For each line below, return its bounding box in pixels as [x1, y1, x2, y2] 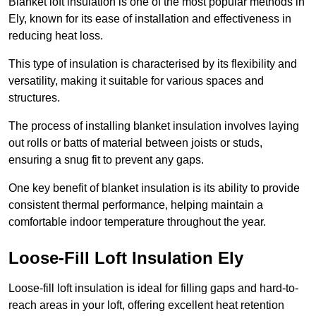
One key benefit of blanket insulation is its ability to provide [8, 182, 300, 195]
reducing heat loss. [8, 30, 103, 42]
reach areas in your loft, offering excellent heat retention [8, 299, 284, 312]
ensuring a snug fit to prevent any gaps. [8, 154, 204, 166]
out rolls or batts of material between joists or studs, [8, 137, 262, 150]
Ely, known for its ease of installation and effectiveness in [8, 13, 291, 25]
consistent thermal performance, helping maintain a [8, 199, 263, 212]
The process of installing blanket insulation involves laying [8, 120, 299, 133]
